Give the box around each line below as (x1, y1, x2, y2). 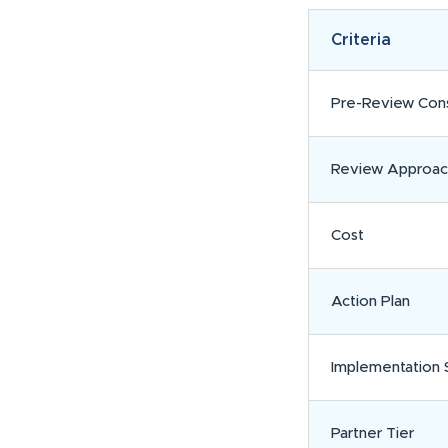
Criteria (330, 32, 391, 49)
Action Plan (330, 294, 410, 310)
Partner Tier (330, 426, 414, 442)
